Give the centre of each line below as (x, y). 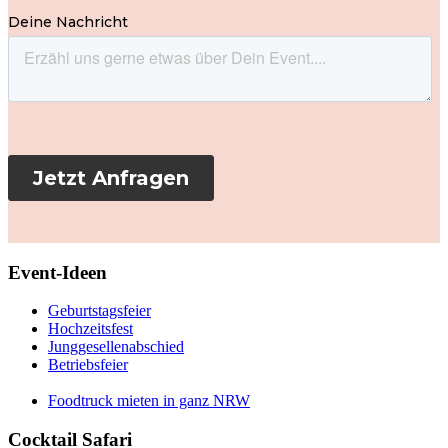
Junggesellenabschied (116, 347)
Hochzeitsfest (90, 329)
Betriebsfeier (88, 365)
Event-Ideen (57, 272)
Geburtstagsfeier (99, 311)
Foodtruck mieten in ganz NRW (149, 401)
